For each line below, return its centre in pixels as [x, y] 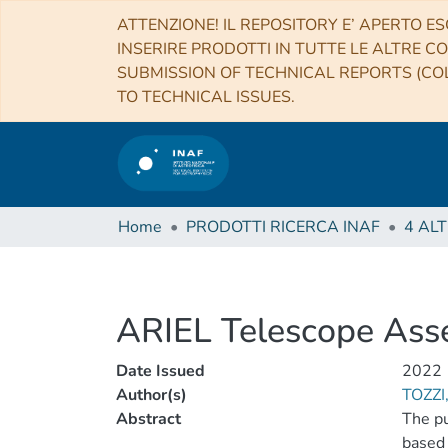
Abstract [148, 419]
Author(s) [151, 395]
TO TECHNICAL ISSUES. [206, 97]
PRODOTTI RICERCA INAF [283, 227]
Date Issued [160, 371]
